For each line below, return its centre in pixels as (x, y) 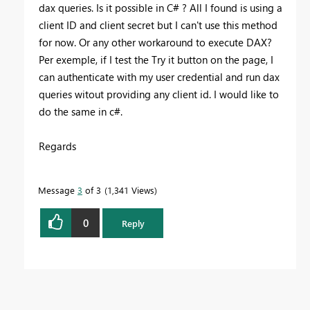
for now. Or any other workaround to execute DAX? (155, 43)
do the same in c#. (81, 112)
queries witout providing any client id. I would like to (159, 94)
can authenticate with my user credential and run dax (159, 77)
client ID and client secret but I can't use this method (158, 25)
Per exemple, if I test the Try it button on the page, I (156, 60)
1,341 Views (131, 190)
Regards (57, 146)
